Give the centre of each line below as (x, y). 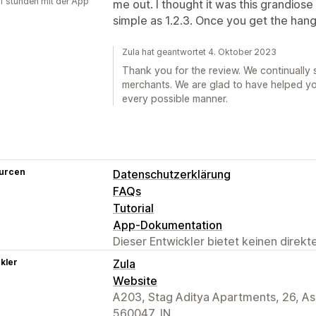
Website (135, 280)
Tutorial (133, 208)
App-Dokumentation (168, 225)
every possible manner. (175, 98)
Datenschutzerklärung (172, 174)
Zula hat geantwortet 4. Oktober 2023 (199, 51)
